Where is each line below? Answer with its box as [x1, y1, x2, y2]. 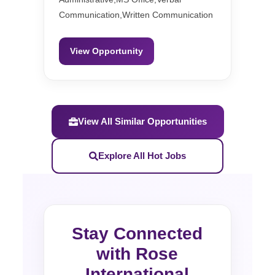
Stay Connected [72, 224, 203, 244]
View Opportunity [70, 46, 144, 56]
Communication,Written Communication [59, 10, 214, 20]
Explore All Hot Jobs [98, 150, 186, 161]
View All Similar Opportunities [77, 116, 207, 127]
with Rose [96, 244, 179, 264]
